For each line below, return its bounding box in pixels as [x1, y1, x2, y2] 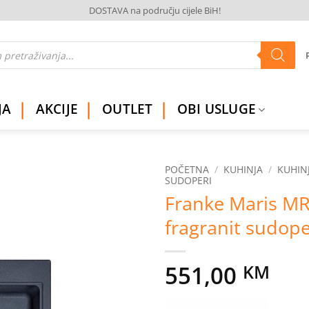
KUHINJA [223, 163, 263, 177]
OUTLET [102, 99, 153, 119]
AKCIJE [35, 99, 79, 119]
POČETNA [165, 163, 209, 177]
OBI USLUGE [177, 99, 257, 119]
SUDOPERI [165, 174, 212, 188]
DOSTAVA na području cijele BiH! [88, 4, 221, 17]
